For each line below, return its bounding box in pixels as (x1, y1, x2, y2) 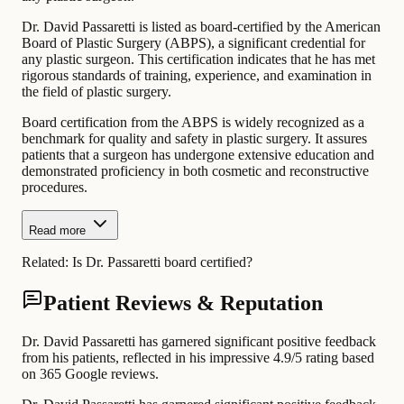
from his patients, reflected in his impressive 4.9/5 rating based (22, 350, 374, 366)
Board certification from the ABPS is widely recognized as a (22, 115, 364, 131)
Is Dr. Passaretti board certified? (72, 254, 252, 271)
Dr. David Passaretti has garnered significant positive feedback (22, 334, 376, 350)
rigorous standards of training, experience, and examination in (22, 68, 372, 84)
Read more (29, 224, 86, 238)
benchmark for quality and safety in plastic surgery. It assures (22, 131, 367, 147)
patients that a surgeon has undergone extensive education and (22, 147, 374, 163)
